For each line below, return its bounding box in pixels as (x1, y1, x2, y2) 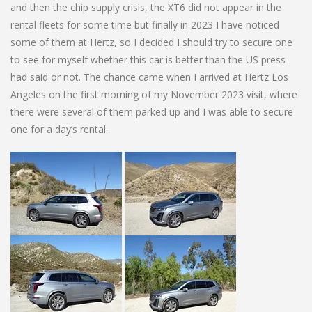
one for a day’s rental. (10, 122, 108, 136)
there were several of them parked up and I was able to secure (10, 104, 293, 118)
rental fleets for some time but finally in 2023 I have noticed (10, 17, 279, 31)
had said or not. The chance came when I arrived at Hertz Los (10, 70, 288, 84)
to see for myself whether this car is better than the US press (10, 52, 286, 66)
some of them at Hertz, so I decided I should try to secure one (10, 35, 292, 49)
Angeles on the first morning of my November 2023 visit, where (10, 87, 297, 101)
